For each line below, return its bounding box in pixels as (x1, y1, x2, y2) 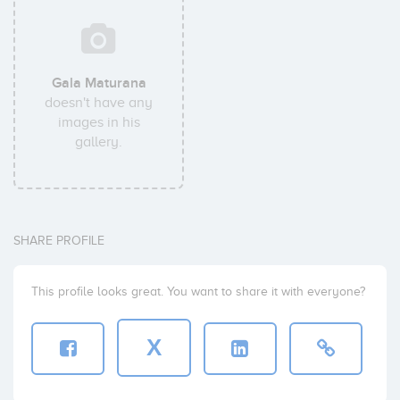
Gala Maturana (51, 74, 146, 92)
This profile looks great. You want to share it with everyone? (31, 285, 365, 298)
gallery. (75, 134, 123, 150)
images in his (57, 114, 140, 130)
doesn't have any (45, 95, 154, 111)
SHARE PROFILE (13, 234, 104, 247)
